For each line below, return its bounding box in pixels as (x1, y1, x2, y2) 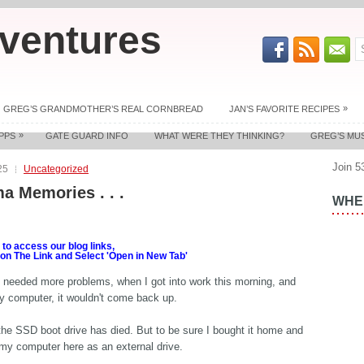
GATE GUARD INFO (45, 131, 128, 141)
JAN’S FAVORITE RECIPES (229, 104, 340, 114)
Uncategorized (24, 163, 89, 175)
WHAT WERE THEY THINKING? (154, 131, 284, 141)
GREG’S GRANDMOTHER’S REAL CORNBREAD (3, 104, 203, 114)
